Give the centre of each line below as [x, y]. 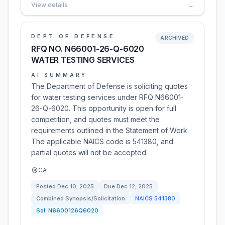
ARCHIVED [175, 38]
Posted [47, 186]
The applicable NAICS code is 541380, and [102, 141]
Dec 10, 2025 [76, 186]
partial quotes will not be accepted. [89, 152]
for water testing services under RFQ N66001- [107, 97]
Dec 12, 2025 [135, 186]
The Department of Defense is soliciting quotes [109, 86]
